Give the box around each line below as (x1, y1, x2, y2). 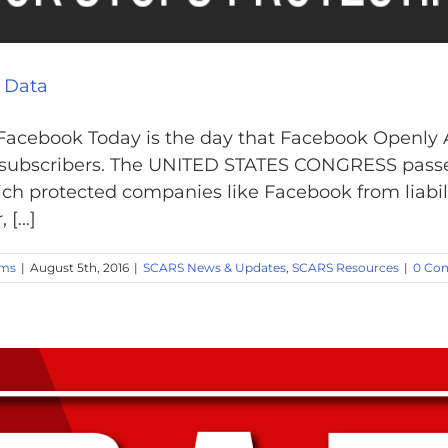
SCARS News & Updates (143, 260, 286, 275)
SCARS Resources (292, 260, 399, 275)
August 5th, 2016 (30, 260, 129, 275)
